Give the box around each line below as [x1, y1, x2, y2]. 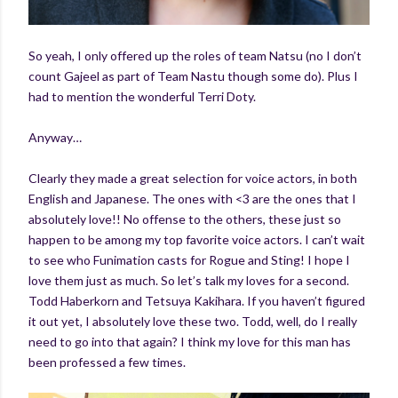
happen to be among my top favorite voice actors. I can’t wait [28, 231, 365, 247]
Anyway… [28, 129, 82, 145]
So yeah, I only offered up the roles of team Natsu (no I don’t [28, 47, 362, 63]
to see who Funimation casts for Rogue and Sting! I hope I [28, 251, 350, 267]
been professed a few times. [28, 354, 186, 370]
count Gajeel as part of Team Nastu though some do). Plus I [28, 68, 358, 84]
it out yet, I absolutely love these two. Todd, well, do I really [28, 313, 357, 329]
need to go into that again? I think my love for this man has [28, 333, 351, 349]
